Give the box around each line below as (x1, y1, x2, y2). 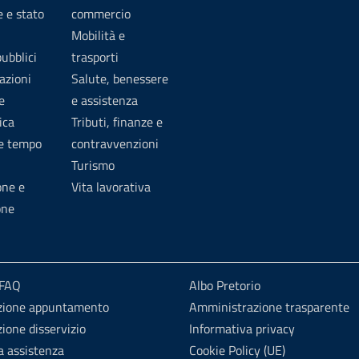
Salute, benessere (71, 69, 168, 88)
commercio (71, 4, 131, 23)
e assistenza (71, 91, 138, 110)
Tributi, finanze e (71, 112, 163, 131)
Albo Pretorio (188, 276, 260, 295)
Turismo (71, 155, 115, 175)
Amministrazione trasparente (188, 297, 349, 317)
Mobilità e (71, 26, 125, 45)
